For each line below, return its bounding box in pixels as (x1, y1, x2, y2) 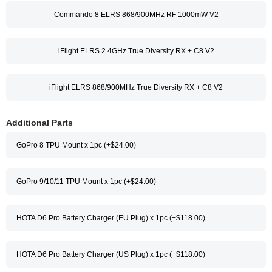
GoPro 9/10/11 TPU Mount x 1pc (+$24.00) (16, 177, 156, 186)
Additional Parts (6, 118, 73, 127)
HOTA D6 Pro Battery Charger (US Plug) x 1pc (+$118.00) (16, 250, 205, 259)
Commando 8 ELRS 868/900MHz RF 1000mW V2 (53, 10, 219, 19)
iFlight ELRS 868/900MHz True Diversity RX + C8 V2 (49, 83, 223, 92)
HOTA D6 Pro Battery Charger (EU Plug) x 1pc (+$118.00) (16, 214, 205, 222)
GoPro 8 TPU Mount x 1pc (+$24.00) (16, 141, 136, 149)
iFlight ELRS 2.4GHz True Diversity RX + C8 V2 (58, 47, 214, 55)
